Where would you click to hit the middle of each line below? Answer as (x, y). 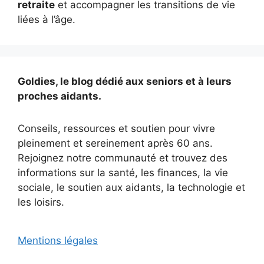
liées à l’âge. (47, 19)
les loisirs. (41, 202)
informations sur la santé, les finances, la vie (123, 172)
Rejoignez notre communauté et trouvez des (123, 158)
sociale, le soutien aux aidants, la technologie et (131, 187)
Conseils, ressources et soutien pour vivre (116, 128)
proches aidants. (60, 96)
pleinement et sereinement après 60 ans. (115, 143)
